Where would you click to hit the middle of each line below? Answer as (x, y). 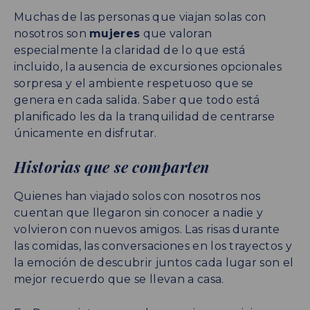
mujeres (115, 33)
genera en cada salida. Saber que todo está (137, 100)
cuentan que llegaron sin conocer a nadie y (139, 212)
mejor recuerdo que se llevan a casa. (119, 279)
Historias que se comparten (112, 166)
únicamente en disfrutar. (85, 133)
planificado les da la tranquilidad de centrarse (145, 116)
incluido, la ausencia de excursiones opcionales (148, 66)
